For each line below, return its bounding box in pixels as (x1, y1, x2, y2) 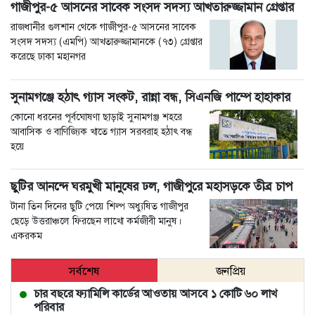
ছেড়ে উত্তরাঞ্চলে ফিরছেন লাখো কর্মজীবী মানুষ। (11, 214, 181, 227)
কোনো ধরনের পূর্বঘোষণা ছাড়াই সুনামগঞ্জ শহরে (11, 110, 182, 123)
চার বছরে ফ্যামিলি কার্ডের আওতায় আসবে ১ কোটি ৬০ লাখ (34, 286, 277, 302)
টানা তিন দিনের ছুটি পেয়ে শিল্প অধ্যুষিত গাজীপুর (11, 199, 188, 212)
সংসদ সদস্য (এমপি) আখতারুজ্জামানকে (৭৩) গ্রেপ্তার (11, 35, 202, 49)
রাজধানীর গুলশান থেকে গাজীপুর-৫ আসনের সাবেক (11, 20, 196, 34)
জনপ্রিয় (215, 264, 246, 279)
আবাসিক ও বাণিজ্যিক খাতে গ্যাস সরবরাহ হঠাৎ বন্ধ (11, 124, 192, 138)
